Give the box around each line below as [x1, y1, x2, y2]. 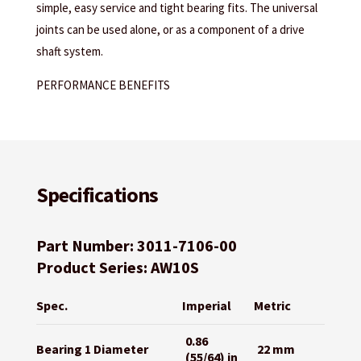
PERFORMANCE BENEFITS [35, 77, 170, 93]
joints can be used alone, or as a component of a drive [35, 21, 305, 37]
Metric [253, 297, 291, 313]
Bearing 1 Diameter [35, 340, 148, 357]
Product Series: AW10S [35, 256, 199, 277]
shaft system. [35, 43, 103, 59]
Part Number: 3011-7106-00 [35, 234, 237, 255]
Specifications [35, 180, 158, 208]
